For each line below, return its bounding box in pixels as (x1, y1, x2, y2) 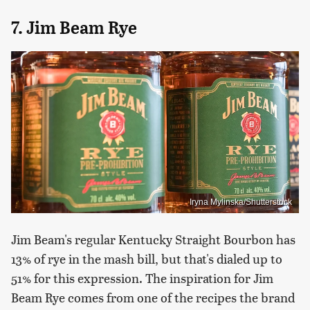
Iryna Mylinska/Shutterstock (190, 197, 292, 207)
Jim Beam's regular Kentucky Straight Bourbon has (11, 230, 295, 248)
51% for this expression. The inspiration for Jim (11, 268, 273, 286)
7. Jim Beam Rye (11, 17, 137, 39)
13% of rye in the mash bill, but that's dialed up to (11, 249, 282, 267)
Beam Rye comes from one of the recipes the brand (11, 288, 295, 306)
